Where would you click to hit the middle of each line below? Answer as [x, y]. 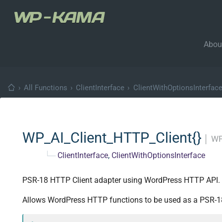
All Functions [46, 88]
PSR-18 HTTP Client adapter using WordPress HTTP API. [121, 180]
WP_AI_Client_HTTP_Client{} [112, 138]
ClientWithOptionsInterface [158, 155]
